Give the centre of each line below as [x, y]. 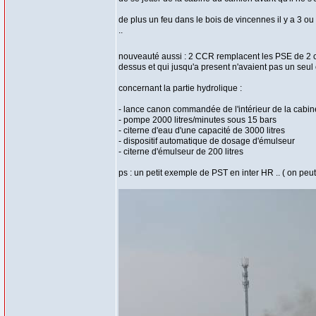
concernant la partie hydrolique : [180, 88]
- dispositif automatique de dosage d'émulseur [207, 141]
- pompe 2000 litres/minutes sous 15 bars [197, 120]
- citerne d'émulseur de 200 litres [181, 152]
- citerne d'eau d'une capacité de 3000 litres [202, 130]
